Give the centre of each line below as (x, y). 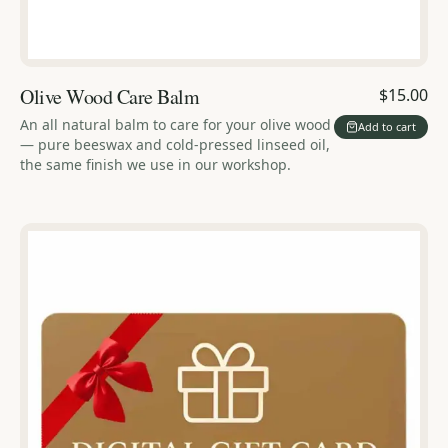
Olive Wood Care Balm (109, 96)
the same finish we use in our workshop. (155, 164)
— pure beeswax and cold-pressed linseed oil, (175, 144)
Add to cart (387, 127)
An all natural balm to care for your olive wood (175, 124)
